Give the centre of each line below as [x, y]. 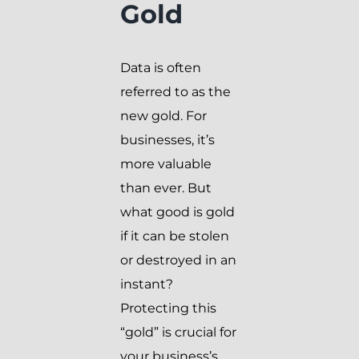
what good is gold [177, 212]
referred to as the [175, 92]
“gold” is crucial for [178, 333]
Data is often [161, 68]
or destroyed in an [178, 260]
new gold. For [163, 116]
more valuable [166, 164]
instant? [147, 284]
